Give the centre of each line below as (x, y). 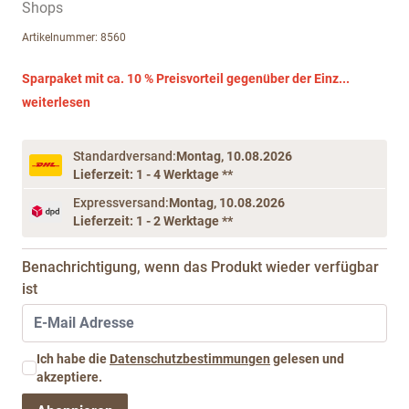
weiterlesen (56, 103)
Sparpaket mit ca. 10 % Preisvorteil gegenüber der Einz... (186, 79)
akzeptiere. (69, 378)
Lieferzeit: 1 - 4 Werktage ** (153, 175)
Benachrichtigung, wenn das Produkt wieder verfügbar (200, 267)
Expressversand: (121, 203)
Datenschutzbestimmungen (190, 359)
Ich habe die (73, 359)
